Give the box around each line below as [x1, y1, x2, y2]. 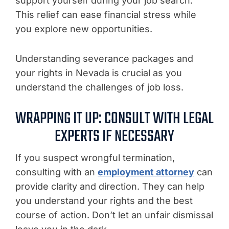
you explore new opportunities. [15, 24, 152, 34]
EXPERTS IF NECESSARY [55, 124, 174, 150]
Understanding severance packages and [15, 53, 193, 64]
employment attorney [98, 167, 194, 177]
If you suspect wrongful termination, [15, 152, 175, 163]
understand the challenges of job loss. [15, 82, 184, 93]
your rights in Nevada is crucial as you [15, 67, 182, 78]
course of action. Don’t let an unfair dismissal [15, 210, 213, 220]
